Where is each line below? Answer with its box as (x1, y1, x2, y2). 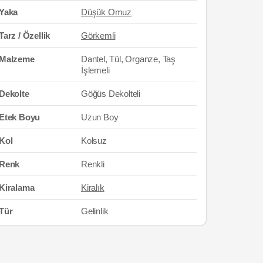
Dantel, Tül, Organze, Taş (81, 53, 176, 64)
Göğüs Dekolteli (81, 88, 140, 99)
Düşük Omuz (81, 6, 131, 17)
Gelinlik (81, 205, 109, 216)
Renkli (81, 159, 104, 169)
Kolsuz (81, 135, 107, 146)
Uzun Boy (81, 112, 119, 122)
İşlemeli (81, 65, 110, 75)
